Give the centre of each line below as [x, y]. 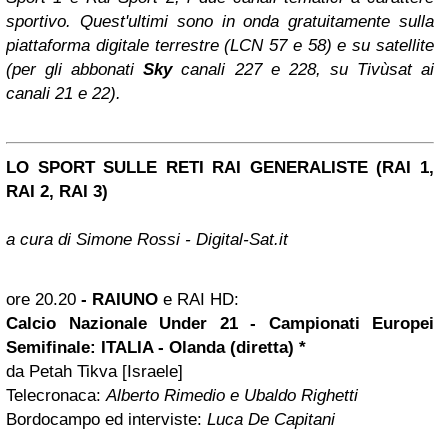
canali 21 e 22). [63, 93]
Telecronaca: [56, 395]
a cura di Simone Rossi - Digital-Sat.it [147, 239]
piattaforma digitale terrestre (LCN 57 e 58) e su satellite [220, 45]
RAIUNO [122, 299]
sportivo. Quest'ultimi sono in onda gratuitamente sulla [220, 21]
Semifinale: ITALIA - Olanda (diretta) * [156, 347]
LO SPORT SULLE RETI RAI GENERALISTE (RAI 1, [220, 167]
